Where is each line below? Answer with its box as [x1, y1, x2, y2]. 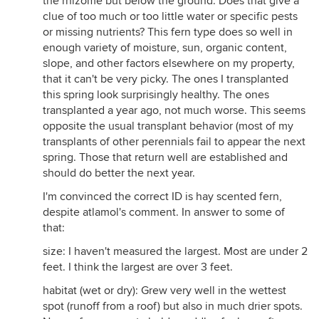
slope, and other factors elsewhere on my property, [43, 56, 295, 70]
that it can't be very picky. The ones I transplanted [43, 72, 288, 86]
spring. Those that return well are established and [43, 150, 288, 164]
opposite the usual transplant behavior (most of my [43, 119, 293, 133]
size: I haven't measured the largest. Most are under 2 [43, 244, 308, 258]
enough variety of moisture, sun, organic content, [43, 41, 287, 55]
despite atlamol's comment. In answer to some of [43, 205, 285, 219]
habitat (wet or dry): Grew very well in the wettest [43, 283, 286, 298]
